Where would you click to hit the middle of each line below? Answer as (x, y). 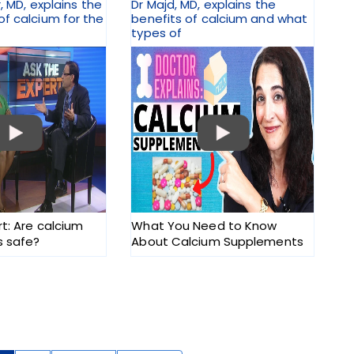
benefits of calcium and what (220, 19)
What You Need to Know (204, 226)
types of (157, 33)
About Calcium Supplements (217, 242)
